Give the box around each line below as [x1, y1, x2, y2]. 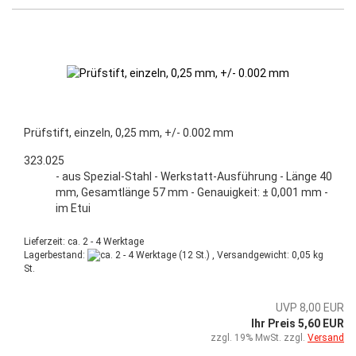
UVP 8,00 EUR [276, 301, 344, 315]
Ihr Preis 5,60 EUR [251, 317, 344, 331]
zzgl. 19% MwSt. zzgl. [211, 332, 308, 344]
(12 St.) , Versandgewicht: [176, 249, 292, 261]
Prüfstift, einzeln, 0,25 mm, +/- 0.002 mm [24, 126, 234, 139]
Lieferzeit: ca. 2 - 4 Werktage [24, 235, 144, 247]
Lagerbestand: [24, 249, 87, 261]
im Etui [56, 201, 91, 215]
